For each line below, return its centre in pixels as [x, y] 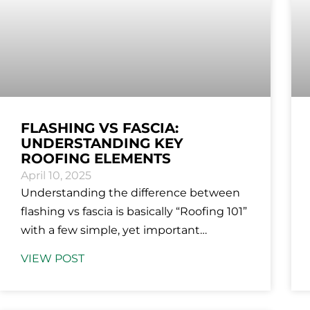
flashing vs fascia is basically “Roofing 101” [134, 212]
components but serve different [110, 268]
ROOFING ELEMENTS [96, 159]
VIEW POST [53, 259]
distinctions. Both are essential [106, 249]
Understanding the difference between [130, 193]
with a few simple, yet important [110, 230]
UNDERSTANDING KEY [102, 144]
